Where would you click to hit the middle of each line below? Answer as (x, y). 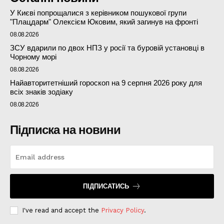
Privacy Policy (122, 210)
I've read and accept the (61, 210)
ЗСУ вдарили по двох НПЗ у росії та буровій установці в (107, 47)
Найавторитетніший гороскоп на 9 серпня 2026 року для (106, 82)
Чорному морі (33, 56)
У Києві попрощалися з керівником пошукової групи (98, 12)
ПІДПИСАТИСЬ (106, 186)
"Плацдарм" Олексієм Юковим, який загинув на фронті (104, 21)
